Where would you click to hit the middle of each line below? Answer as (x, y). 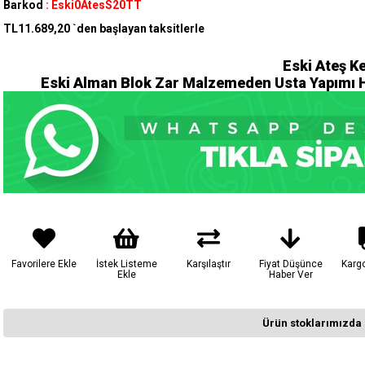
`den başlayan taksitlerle (139, 29)
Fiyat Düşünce (290, 264)
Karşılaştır (208, 264)
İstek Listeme (126, 264)
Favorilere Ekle (44, 264)
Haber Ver (290, 275)
